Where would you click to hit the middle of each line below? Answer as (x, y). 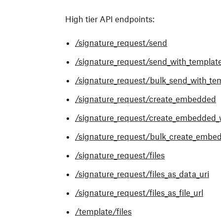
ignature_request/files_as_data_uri (146, 174)
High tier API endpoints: (110, 19)
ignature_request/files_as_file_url (143, 193)
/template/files (103, 212)
